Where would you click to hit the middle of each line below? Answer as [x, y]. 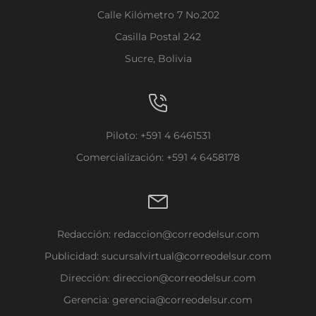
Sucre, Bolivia [158, 59]
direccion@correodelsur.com [184, 278]
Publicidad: [73, 256]
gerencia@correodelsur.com [182, 300]
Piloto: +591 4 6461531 [158, 136]
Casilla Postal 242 [158, 37]
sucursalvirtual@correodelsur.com [187, 256]
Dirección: [86, 278]
